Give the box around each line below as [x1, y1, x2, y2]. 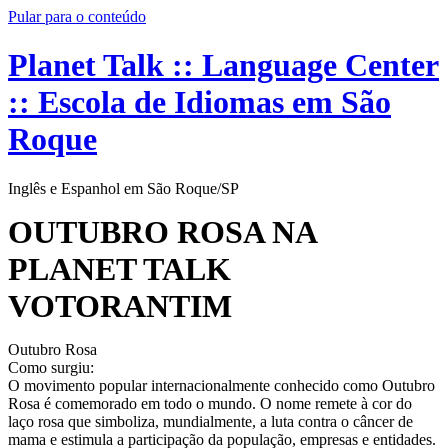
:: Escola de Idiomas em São [8, 84, 391, 121]
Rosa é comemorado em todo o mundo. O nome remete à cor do [8, 394, 412, 412]
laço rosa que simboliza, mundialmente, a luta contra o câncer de [8, 412, 413, 430]
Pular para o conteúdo [8, 8, 146, 25]
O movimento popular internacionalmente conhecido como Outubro [8, 376, 435, 394]
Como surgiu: [8, 358, 94, 376]
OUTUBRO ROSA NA [8, 213, 316, 250]
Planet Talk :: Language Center [8, 47, 439, 84]
